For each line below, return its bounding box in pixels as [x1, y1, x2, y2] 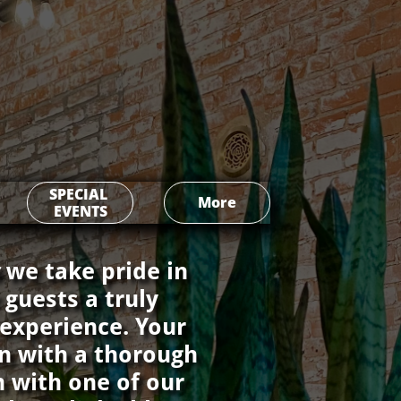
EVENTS [53, 200, 107, 221]
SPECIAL [49, 183, 107, 204]
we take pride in [6, 258, 188, 285]
